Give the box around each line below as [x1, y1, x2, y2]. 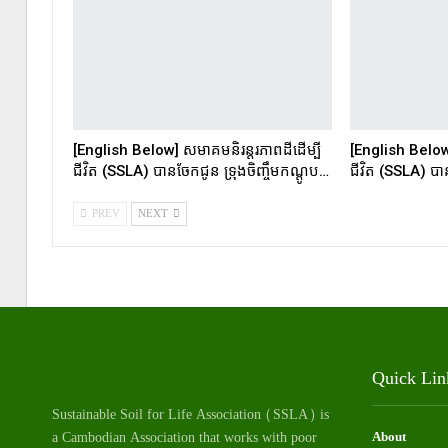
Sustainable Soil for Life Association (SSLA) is [52, 401, 329, 427]
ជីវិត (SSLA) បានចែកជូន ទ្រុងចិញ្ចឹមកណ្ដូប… [73, 161, 329, 180]
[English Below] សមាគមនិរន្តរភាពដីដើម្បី [73, 140, 321, 159]
